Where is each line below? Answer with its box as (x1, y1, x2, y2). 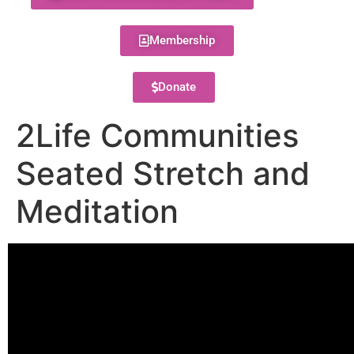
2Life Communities (16, 116, 299, 155)
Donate (157, 80, 196, 94)
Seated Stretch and (16, 154, 310, 193)
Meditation (16, 192, 179, 231)
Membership (149, 33, 215, 47)
